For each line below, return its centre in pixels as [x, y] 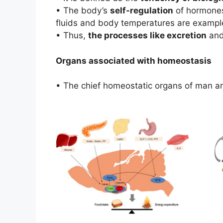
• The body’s [83, 11]
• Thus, [72, 36]
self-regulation [142, 11]
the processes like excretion [147, 36]
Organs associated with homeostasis [134, 60]
